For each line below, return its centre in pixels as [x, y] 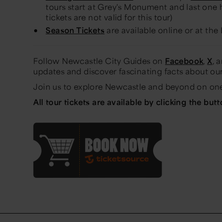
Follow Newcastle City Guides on [99, 61]
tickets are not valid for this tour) [109, 17]
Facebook [184, 61]
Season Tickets [75, 30]
